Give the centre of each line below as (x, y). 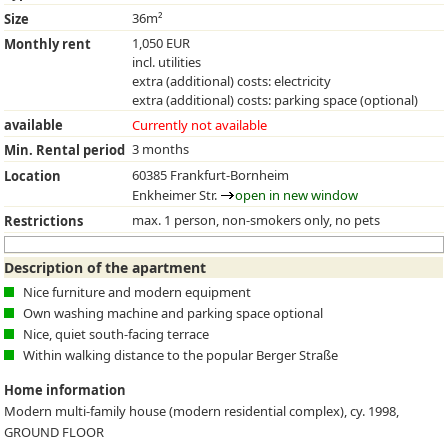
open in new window (297, 194)
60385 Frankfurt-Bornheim (211, 174)
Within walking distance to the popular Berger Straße (181, 354)
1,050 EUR (161, 43)
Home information (65, 390)
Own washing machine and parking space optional (173, 312)
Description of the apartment (105, 268)
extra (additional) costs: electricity (232, 81)
